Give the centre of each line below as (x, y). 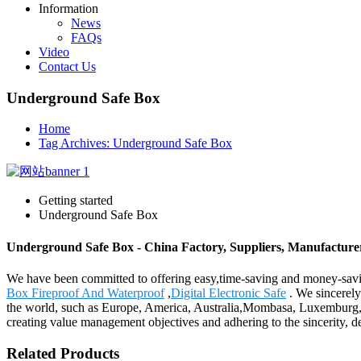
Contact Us (67, 66)
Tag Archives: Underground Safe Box (135, 143)
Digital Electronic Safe (228, 293)
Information (68, 8)
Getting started (76, 201)
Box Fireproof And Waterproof (85, 293)
